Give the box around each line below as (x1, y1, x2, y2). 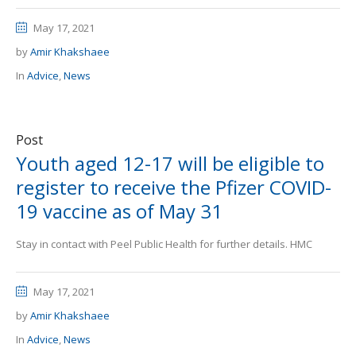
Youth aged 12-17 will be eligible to (16, 150, 324, 176)
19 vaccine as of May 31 (16, 198, 222, 224)
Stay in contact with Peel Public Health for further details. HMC (16, 237, 312, 251)
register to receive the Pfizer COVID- (16, 174, 331, 200)
